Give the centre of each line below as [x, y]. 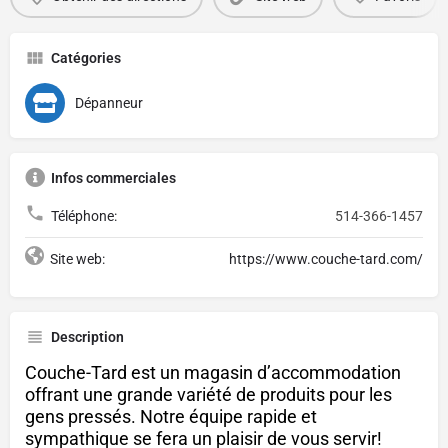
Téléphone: [84, 215]
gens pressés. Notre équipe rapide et [171, 416]
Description [87, 336]
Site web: [77, 258]
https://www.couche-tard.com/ [326, 258]
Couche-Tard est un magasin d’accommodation [213, 372]
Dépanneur [109, 102]
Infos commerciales [113, 177]
